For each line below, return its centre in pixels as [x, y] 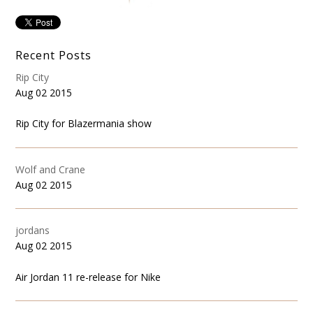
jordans [33, 231]
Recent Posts [54, 55]
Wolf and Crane [51, 169]
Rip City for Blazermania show [84, 124]
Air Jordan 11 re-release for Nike [91, 277]
